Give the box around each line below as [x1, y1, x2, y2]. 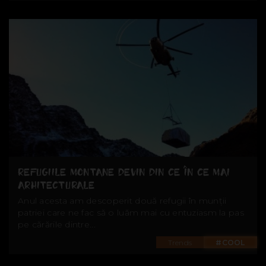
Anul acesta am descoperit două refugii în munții [18, 195, 227, 207]
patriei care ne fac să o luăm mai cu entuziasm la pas [18, 207, 244, 218]
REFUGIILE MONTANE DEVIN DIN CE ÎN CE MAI [18, 166, 230, 179]
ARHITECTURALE [18, 179, 95, 192]
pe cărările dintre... [18, 219, 96, 230]
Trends [167, 238, 192, 248]
